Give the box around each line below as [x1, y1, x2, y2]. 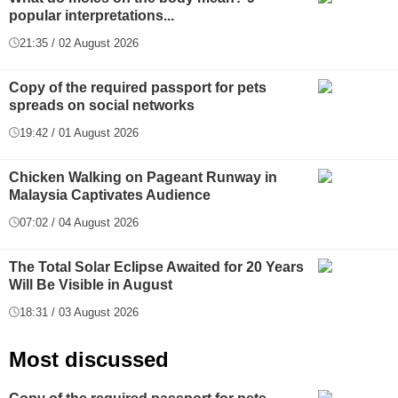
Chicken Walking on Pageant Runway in [9, 169, 277, 185]
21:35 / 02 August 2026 [20, 36, 139, 50]
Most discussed [9, 346, 169, 371]
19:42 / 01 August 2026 [20, 125, 139, 139]
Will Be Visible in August [9, 276, 172, 292]
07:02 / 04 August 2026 [20, 215, 139, 229]
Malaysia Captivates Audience [9, 187, 211, 203]
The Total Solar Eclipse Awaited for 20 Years [9, 259, 304, 275]
